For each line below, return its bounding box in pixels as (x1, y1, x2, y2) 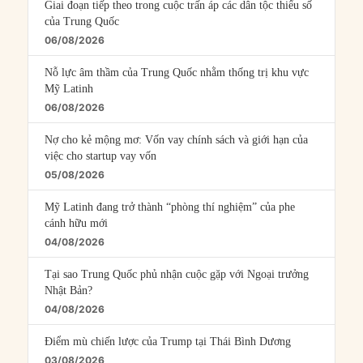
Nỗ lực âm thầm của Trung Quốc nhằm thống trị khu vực (45, 66, 310, 79)
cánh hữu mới (45, 217, 109, 230)
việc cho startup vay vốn (45, 150, 157, 163)
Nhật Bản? (45, 284, 93, 297)
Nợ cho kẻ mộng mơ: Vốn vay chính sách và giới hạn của (45, 134, 309, 147)
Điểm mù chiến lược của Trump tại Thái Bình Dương (45, 335, 292, 348)
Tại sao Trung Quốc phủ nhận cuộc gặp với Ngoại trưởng (45, 268, 310, 281)
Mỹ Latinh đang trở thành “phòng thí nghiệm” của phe (45, 201, 296, 214)
